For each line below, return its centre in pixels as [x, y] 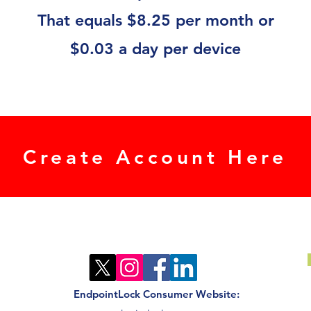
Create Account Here [155, 157]
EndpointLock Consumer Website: [157, 294]
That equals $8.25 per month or [155, 20]
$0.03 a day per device [155, 49]
